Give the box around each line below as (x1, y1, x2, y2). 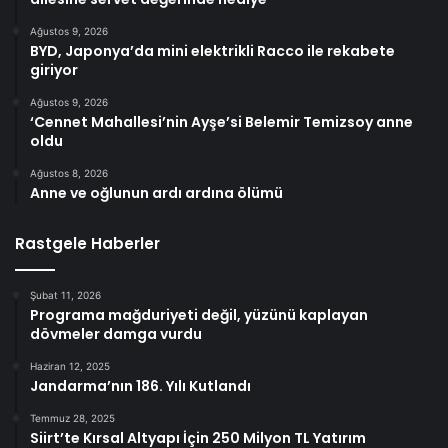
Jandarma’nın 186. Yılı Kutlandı (30, 375, 251, 396)
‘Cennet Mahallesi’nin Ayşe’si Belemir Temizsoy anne (30, 111, 413, 132)
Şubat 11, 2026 (30, 288, 101, 301)
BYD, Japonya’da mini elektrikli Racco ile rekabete (30, 40, 395, 61)
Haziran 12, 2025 (30, 359, 110, 372)
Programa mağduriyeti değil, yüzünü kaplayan (30, 304, 368, 325)
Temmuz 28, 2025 (30, 411, 115, 424)
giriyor (30, 59, 78, 80)
